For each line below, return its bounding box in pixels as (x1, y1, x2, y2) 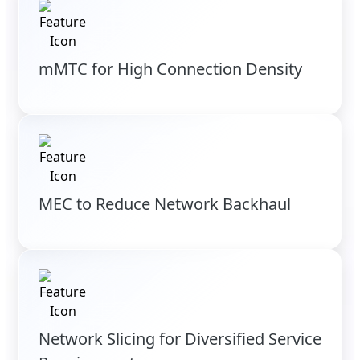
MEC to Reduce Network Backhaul (39, 193, 291, 215)
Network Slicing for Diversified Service (39, 328, 321, 350)
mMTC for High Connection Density (39, 58, 302, 80)
